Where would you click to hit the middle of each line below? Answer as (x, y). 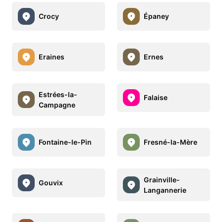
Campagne (57, 105)
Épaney (156, 16)
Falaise (156, 98)
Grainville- (162, 179)
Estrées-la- (58, 94)
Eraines (52, 57)
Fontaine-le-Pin (65, 142)
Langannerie (165, 190)
